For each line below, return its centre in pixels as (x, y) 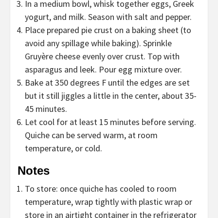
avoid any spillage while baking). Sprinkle (98, 43)
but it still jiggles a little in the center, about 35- (111, 96)
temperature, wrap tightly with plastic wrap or (109, 202)
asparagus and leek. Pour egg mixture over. (103, 70)
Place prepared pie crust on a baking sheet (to (108, 30)
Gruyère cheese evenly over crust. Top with (102, 56)
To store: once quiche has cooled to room (101, 189)
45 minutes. (46, 109)
